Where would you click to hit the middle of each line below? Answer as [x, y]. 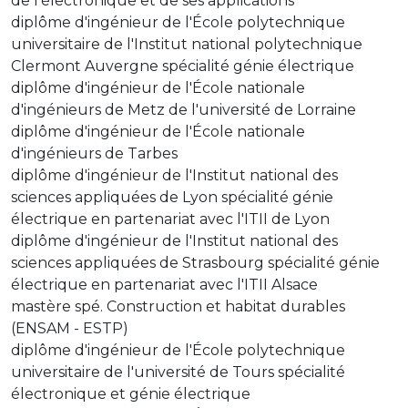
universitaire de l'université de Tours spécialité [178, 372]
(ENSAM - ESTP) [70, 328]
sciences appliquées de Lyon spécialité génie [172, 197]
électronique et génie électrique [131, 393]
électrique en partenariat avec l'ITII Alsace [164, 284]
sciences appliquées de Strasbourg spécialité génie [195, 262]
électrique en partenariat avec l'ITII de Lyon [170, 219]
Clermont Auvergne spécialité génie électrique [183, 66]
